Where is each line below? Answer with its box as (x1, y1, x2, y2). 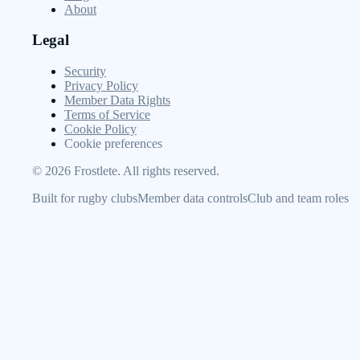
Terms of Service (64, 108, 150, 122)
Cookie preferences (64, 137, 162, 151)
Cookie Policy (64, 122, 137, 137)
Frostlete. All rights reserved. (71, 164, 219, 178)
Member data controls (137, 191, 247, 206)
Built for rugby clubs (32, 191, 137, 206)
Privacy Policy (64, 79, 138, 93)
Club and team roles (247, 191, 349, 206)
